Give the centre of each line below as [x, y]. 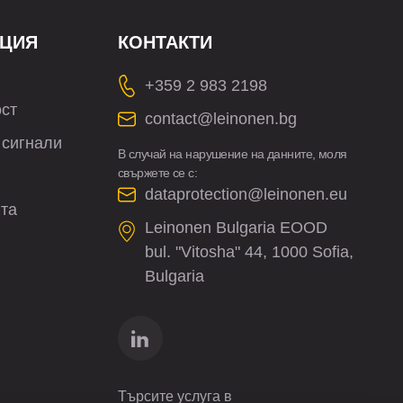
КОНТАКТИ [165, 42]
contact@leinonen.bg [220, 119]
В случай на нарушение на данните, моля [232, 154]
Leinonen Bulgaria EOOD [236, 228]
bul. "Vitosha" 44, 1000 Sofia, [249, 252]
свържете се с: [157, 173]
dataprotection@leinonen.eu [246, 194]
